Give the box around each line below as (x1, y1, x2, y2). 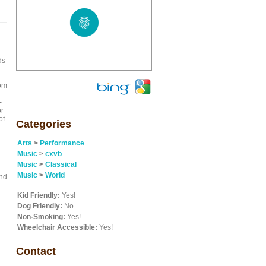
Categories (16, 118, 71, 130)
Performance (40, 139, 84, 147)
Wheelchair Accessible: (17, 223, 97, 232)
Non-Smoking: (17, 213, 65, 221)
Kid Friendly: (17, 191, 60, 199)
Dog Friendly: (17, 202, 62, 210)
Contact (16, 245, 56, 257)
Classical (45, 160, 77, 169)
